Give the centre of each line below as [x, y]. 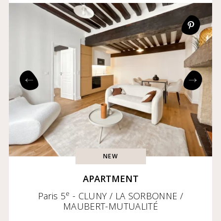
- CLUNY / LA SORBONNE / [127, 196]
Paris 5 [52, 196]
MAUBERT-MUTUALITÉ [110, 206]
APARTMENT [110, 178]
